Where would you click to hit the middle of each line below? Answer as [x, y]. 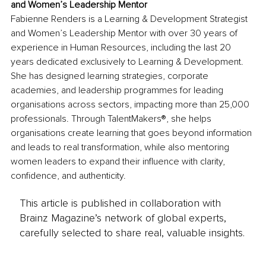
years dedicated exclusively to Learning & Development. [128, 61]
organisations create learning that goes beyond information [132, 133]
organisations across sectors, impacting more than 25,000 [131, 104]
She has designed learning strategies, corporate [111, 76]
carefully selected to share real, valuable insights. [132, 233]
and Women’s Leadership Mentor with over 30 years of [125, 33]
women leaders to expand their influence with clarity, [119, 161]
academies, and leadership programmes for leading [118, 90]
